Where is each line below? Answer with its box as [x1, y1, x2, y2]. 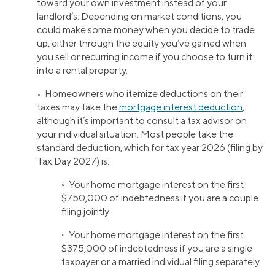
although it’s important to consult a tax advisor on [37, 115, 247, 127]
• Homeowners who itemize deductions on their [37, 88, 243, 100]
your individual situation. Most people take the [37, 128, 233, 141]
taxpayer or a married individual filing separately [61, 256, 260, 268]
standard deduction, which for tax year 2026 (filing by [37, 142, 263, 154]
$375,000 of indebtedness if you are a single [61, 242, 252, 255]
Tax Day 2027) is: [37, 155, 109, 168]
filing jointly [61, 206, 109, 218]
